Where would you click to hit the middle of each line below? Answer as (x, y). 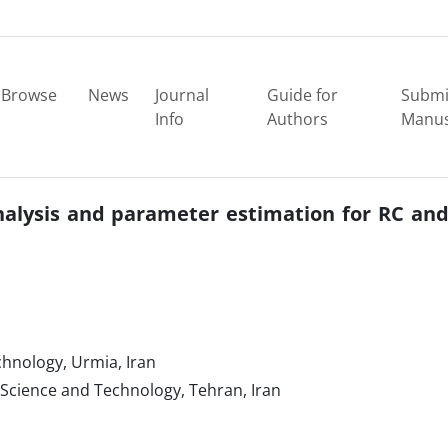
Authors (298, 119)
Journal (181, 95)
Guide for (303, 95)
